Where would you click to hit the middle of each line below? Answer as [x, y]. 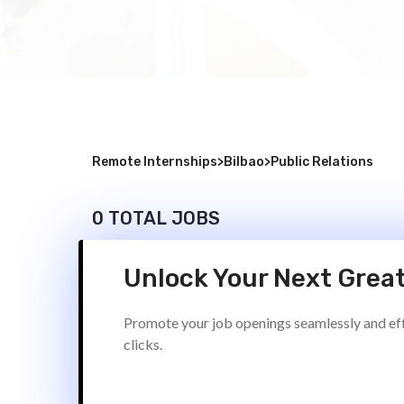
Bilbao [244, 162]
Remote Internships [155, 162]
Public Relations [322, 162]
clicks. [143, 344]
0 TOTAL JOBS [156, 218]
